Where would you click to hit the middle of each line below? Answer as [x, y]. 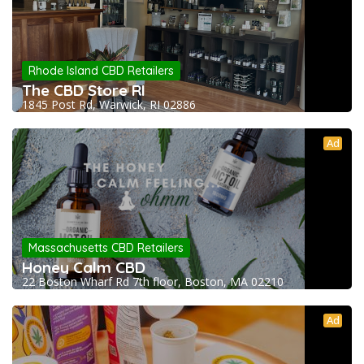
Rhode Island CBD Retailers [101, 71]
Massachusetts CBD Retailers [106, 248]
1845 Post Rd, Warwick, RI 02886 [109, 105]
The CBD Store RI [84, 91]
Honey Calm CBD [84, 268]
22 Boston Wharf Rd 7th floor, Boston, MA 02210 [153, 282]
